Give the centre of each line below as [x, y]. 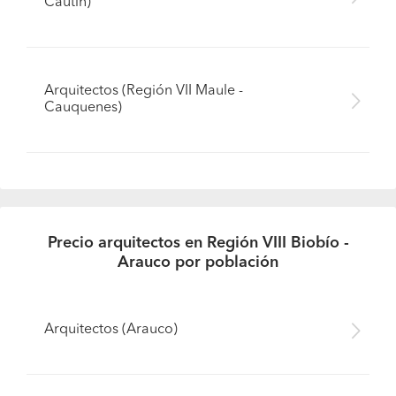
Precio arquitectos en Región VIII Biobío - [198, 243]
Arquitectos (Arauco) [111, 330]
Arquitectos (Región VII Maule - [144, 91]
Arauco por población [198, 263]
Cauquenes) [83, 108]
